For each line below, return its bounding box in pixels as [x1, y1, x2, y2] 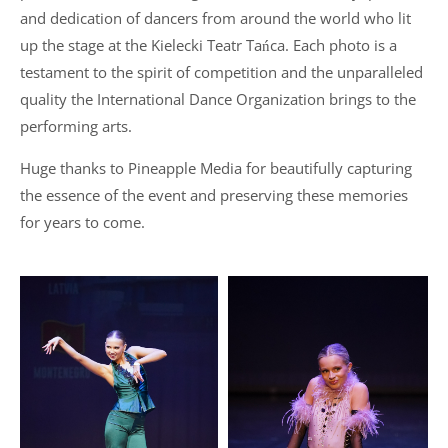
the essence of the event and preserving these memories [20, 185, 408, 205]
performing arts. [20, 116, 132, 136]
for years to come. [20, 212, 145, 232]
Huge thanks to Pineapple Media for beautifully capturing [20, 158, 412, 178]
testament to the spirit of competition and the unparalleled [20, 62, 423, 82]
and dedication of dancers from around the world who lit [20, 8, 411, 28]
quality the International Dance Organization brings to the [20, 89, 416, 109]
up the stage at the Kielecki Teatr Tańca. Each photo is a [20, 35, 397, 55]
